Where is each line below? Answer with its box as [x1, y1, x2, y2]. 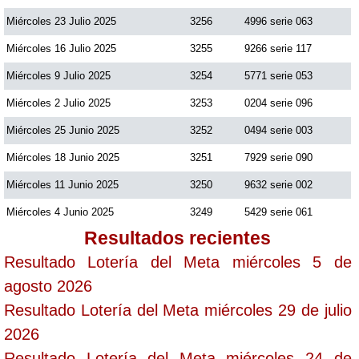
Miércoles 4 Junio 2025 [6, 205, 114, 218]
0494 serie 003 [244, 123, 313, 136]
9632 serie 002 [244, 178, 313, 191]
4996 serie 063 [244, 14, 313, 27]
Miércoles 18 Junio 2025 [6, 151, 119, 163]
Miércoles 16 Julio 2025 [6, 42, 116, 54]
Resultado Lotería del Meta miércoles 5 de [4, 252, 352, 271]
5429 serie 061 [244, 205, 313, 218]
